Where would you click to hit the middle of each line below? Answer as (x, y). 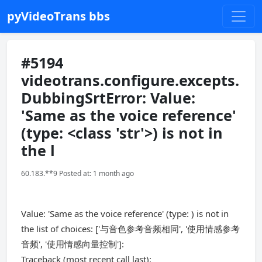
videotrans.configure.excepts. (130, 80)
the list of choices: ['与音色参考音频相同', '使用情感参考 (130, 229)
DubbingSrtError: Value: (108, 98)
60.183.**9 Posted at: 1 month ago (77, 173)
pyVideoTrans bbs (58, 16)
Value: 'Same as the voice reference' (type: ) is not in (125, 213)
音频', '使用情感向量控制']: (73, 244)
